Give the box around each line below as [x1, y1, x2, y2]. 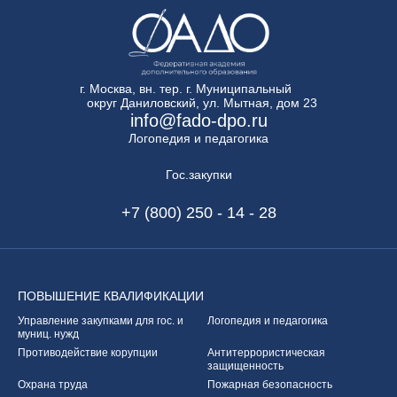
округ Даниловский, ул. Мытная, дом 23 [80, 96, 317, 111]
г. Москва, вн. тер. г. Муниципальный [80, 82, 292, 97]
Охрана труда [18, 378, 88, 392]
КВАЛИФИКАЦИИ [104, 289, 204, 304]
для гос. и [133, 315, 183, 328]
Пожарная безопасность [207, 378, 332, 392]
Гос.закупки [165, 167, 232, 183]
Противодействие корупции [18, 346, 158, 360]
